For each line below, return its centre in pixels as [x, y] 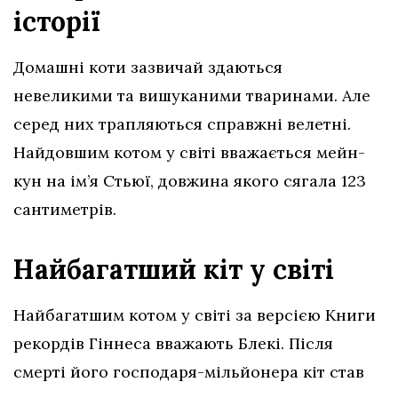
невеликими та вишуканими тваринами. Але [192, 95]
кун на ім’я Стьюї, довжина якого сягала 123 [190, 180]
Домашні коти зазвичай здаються [148, 67]
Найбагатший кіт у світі [177, 269]
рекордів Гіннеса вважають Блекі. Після [173, 343]
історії [60, 21]
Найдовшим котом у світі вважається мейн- [189, 152]
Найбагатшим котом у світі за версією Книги [195, 314]
